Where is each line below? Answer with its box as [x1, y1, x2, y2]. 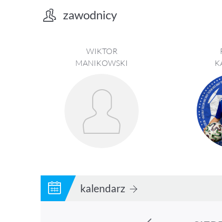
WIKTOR [86, 46, 117, 55]
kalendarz [80, 182, 127, 194]
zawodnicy [63, 7, 117, 22]
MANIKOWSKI [75, 58, 128, 67]
